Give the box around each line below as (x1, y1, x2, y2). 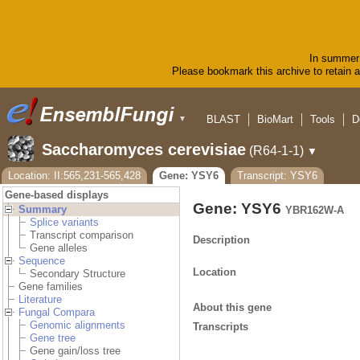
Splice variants (30, 216, 99, 229)
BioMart (257, 113, 293, 126)
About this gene (193, 301, 272, 313)
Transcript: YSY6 (237, 170, 317, 182)
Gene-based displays (5, 189, 108, 202)
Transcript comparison (30, 229, 133, 242)
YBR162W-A (285, 204, 344, 217)
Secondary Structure (30, 268, 125, 280)
